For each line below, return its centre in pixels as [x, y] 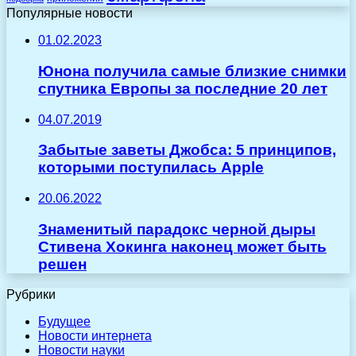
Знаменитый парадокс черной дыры [177, 229]
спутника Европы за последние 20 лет [183, 88]
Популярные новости [70, 14]
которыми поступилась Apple [151, 168]
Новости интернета [95, 336]
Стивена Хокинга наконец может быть [182, 246]
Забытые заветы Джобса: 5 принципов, [187, 150]
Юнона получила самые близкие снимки [192, 71]
